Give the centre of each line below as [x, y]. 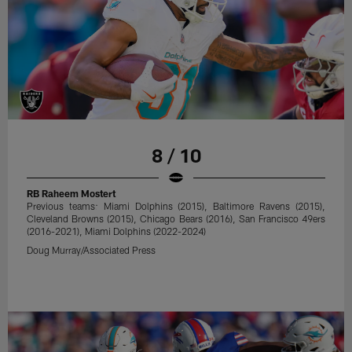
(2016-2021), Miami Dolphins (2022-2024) [117, 231]
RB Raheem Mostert [71, 194]
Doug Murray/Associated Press [92, 250]
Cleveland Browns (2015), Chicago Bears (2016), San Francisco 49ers [176, 219]
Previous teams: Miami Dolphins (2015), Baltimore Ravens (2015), [176, 206]
